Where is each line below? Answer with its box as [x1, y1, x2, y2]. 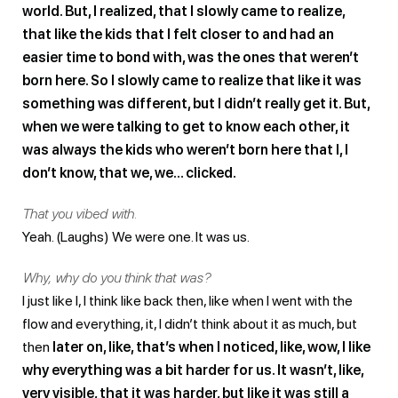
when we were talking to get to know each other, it [22, 117, 350, 135]
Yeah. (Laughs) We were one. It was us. [22, 227, 250, 245]
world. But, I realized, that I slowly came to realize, [22, 2, 345, 20]
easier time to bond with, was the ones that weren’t [22, 48, 359, 66]
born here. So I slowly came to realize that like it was [22, 71, 362, 89]
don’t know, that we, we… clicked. [22, 163, 236, 181]
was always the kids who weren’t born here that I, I [22, 140, 348, 158]
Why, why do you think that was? [22, 268, 211, 286]
